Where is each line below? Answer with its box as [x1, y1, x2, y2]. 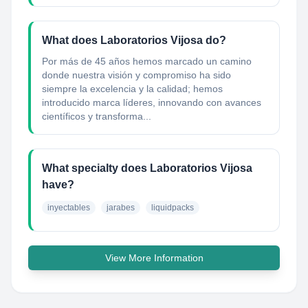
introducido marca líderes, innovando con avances [42, 97, 261, 108]
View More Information [104, 252, 203, 263]
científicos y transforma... [42, 111, 151, 122]
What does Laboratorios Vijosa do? [42, 34, 226, 46]
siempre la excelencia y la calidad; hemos [42, 83, 223, 94]
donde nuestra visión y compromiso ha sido [42, 69, 231, 80]
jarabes [107, 203, 135, 212]
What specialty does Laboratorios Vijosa [42, 162, 252, 174]
